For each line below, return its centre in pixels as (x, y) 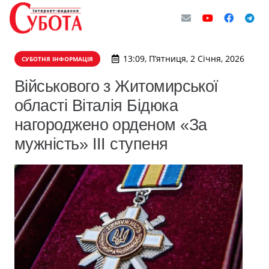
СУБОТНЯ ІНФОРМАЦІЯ (57, 59)
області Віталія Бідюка (96, 105)
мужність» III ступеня (91, 144)
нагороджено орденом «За (111, 125)
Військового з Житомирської (116, 86)
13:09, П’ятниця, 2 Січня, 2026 (183, 59)
